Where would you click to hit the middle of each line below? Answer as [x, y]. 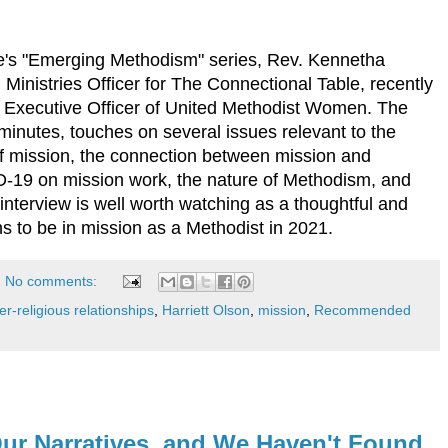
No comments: [53, 280]
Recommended [362, 309]
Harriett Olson [206, 309]
